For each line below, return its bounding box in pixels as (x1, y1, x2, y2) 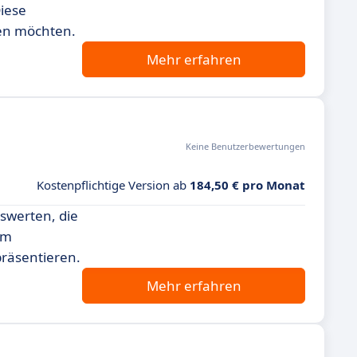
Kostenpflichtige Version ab (37, 177, 190, 193)
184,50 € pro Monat (190, 177, 305, 193)
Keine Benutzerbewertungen (186, 140, 305, 152)
